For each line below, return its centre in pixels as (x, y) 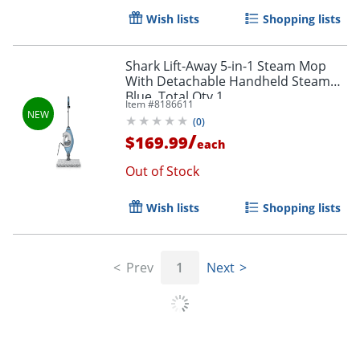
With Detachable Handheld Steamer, (236, 81)
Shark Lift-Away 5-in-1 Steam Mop (226, 65)
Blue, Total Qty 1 (174, 96)
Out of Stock (162, 171)
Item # (140, 104)
